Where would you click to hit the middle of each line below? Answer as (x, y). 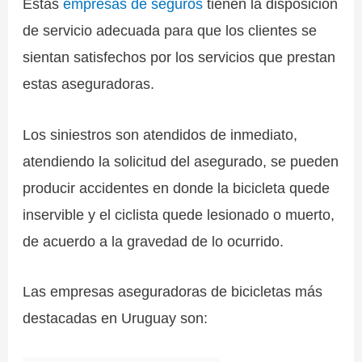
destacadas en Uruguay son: (116, 318)
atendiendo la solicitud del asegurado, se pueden (181, 161)
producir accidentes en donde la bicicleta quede (177, 187)
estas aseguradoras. (89, 84)
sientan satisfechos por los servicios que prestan (179, 57)
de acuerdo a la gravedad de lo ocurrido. (154, 241)
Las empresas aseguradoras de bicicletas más (173, 291)
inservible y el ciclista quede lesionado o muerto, (179, 214)
